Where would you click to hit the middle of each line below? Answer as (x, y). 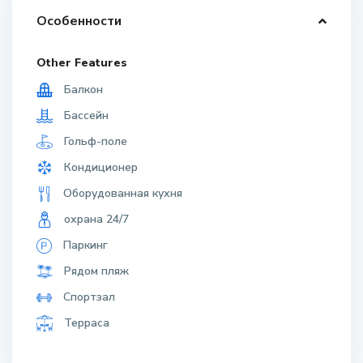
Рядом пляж (95, 271)
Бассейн (85, 115)
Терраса (85, 322)
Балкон (82, 89)
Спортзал (88, 297)
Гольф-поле (94, 141)
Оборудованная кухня (121, 193)
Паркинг (84, 245)
